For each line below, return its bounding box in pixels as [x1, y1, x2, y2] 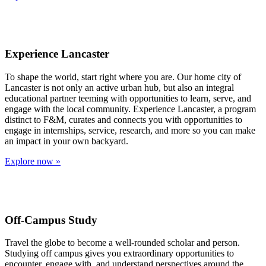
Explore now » [5, 156, 61, 167]
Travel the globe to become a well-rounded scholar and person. [5, 237, 240, 248]
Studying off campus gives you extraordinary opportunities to [5, 248, 234, 259]
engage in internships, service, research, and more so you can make [5, 125, 255, 136]
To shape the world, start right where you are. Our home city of [5, 72, 241, 83]
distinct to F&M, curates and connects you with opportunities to [5, 115, 242, 125]
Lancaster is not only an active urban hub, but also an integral [5, 83, 234, 93]
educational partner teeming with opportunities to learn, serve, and [5, 93, 251, 104]
